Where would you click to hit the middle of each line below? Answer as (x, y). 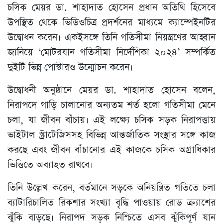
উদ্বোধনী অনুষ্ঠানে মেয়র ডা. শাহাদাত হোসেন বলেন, (111, 91)
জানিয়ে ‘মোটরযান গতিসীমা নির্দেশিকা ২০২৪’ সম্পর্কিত (111, 53)
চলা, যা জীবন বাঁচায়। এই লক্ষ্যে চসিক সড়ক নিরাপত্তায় (111, 120)
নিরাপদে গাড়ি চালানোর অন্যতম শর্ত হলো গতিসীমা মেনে (111, 106)
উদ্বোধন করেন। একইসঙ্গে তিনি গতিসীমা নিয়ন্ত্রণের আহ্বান (111, 38)
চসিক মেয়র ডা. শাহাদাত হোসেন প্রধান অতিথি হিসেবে (111, 8)
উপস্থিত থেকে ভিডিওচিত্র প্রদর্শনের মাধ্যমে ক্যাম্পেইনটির (111, 23)
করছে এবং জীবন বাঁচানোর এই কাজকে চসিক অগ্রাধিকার (111, 150)
